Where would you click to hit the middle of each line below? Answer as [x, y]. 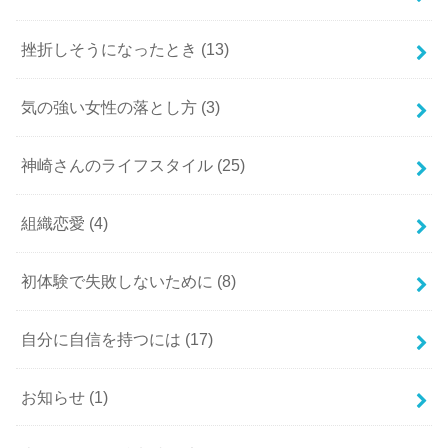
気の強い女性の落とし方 [111, 107]
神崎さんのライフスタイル [119, 165]
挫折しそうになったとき [111, 49]
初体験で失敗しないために [119, 281]
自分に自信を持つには [103, 339]
